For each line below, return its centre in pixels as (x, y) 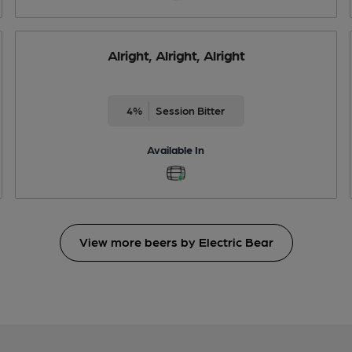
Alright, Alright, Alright (176, 54)
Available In (176, 149)
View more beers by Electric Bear (176, 241)
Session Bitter (191, 110)
